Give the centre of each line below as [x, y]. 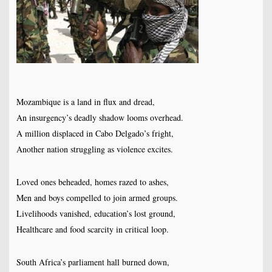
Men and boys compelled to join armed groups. [97, 198]
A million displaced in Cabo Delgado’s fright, [95, 134]
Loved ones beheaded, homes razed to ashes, [92, 182]
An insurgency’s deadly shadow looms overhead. [100, 118]
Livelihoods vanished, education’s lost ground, [96, 214]
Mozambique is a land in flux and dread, [85, 102]
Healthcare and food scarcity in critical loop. [92, 229]
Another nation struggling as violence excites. [94, 149]
